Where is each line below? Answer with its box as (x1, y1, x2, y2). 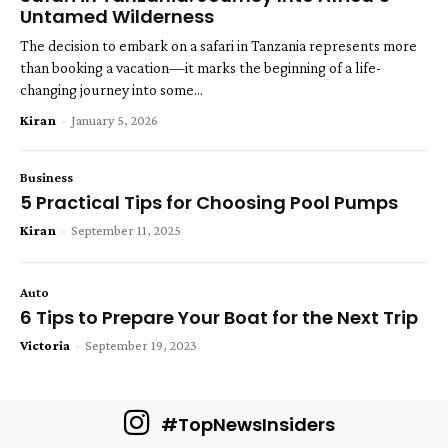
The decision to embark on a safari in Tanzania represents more (20, 37, 417, 55)
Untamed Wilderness (20, 4, 214, 30)
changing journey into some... (20, 81, 203, 99)
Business (20, 169, 73, 186)
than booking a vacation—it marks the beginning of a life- (20, 59, 381, 77)
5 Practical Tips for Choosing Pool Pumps (20, 190, 398, 216)
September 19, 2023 (85, 337, 197, 354)
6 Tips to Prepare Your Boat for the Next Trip (20, 305, 418, 331)
